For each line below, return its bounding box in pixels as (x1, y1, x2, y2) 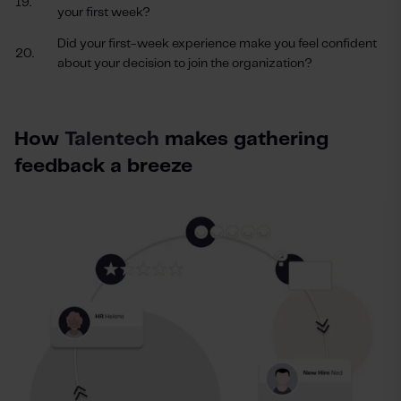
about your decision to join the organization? (57, 57, 312, 70)
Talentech (64, 130, 159, 149)
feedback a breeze (14, 157, 192, 175)
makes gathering (159, 130, 328, 149)
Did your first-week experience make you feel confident (57, 38, 377, 50)
